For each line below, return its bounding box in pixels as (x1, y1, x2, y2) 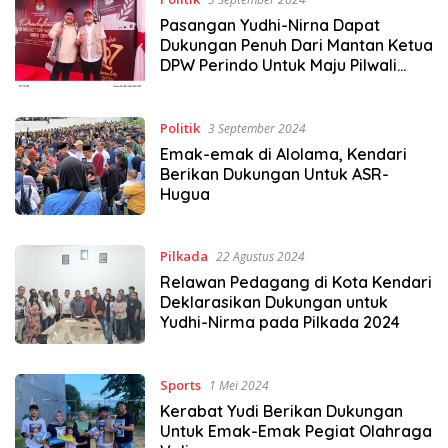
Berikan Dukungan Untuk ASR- (159, 163, 389, 184)
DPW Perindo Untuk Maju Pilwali (159, 55, 397, 76)
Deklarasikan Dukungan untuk (159, 292, 388, 313)
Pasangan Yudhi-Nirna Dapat (159, 15, 380, 36)
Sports (159, 375, 201, 394)
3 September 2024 (207, 119, 306, 137)
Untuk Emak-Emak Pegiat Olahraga (159, 420, 432, 441)
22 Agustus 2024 (215, 248, 305, 266)
